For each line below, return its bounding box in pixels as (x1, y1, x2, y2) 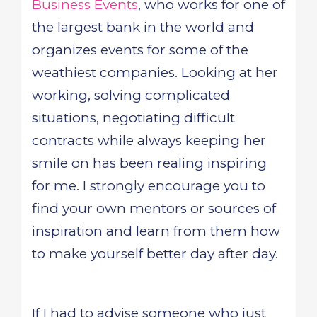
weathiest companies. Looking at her (32, 64, 278, 81)
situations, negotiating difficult (32, 110, 235, 126)
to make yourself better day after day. (32, 246, 278, 262)
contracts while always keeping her (32, 132, 266, 149)
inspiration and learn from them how (32, 223, 280, 239)
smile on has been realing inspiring (32, 155, 267, 171)
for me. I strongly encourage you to (32, 178, 265, 194)
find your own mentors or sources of (32, 200, 276, 217)
